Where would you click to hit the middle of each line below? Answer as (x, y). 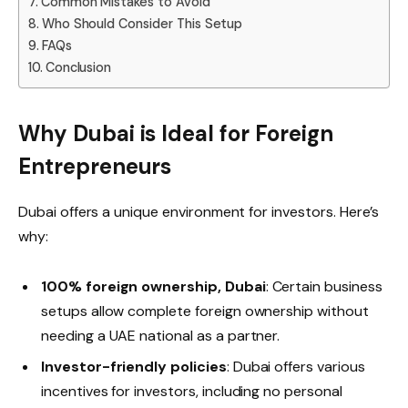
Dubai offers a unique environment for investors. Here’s (199, 211)
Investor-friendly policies (134, 367)
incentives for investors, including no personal (192, 392)
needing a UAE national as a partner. (161, 336)
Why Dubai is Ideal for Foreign (176, 133)
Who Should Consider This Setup (142, 23)
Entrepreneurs (95, 166)
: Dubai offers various (296, 367)
